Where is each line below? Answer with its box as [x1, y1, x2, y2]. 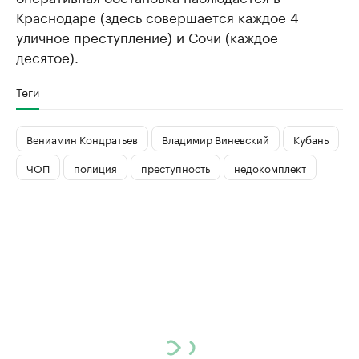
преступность [141, 159, 210, 175]
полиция [74, 159, 117, 175]
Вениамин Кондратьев [26, 130, 138, 147]
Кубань [293, 130, 329, 147]
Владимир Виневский [162, 130, 269, 147]
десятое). [16, 46, 79, 67]
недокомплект [234, 159, 306, 175]
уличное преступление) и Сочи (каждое [16, 26, 278, 47]
